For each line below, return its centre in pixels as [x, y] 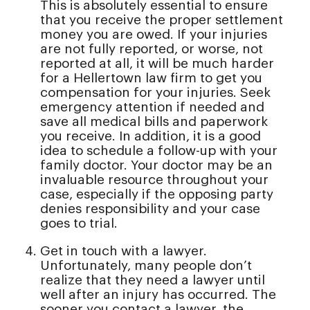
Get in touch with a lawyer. [124, 251]
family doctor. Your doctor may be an [156, 165]
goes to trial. [79, 224]
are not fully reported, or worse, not [152, 49]
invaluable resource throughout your [154, 180]
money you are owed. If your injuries [154, 35]
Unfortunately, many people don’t [146, 266]
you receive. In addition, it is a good [151, 136]
